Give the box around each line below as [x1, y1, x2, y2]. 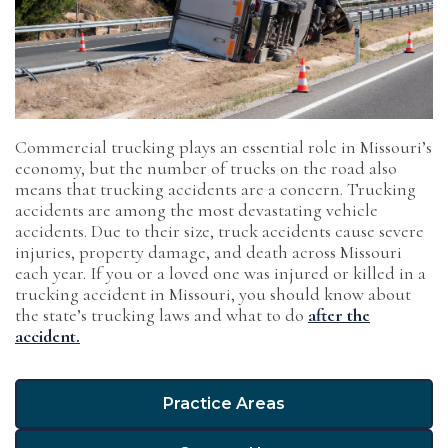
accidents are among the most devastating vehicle [15, 199, 378, 221]
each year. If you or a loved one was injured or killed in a [15, 262, 426, 284]
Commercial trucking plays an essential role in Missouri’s [15, 136, 432, 158]
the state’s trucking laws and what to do [15, 304, 308, 326]
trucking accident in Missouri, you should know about [15, 283, 411, 305]
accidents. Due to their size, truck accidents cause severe [15, 220, 424, 242]
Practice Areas [163, 394, 285, 413]
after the [308, 304, 370, 326]
